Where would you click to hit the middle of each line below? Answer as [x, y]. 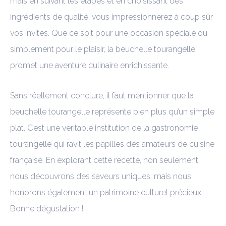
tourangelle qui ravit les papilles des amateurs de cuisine [112, 144]
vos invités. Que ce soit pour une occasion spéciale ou [109, 33]
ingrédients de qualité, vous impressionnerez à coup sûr [111, 17]
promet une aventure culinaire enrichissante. [90, 65]
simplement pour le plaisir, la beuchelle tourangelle [103, 49]
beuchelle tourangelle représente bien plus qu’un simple [112, 111]
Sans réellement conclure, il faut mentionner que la [102, 95]
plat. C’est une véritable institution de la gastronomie [104, 128]
